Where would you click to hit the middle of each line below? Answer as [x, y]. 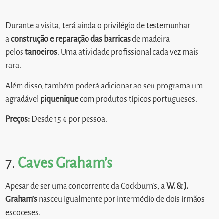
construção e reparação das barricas [71, 39]
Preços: [19, 119]
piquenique [59, 99]
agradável [23, 99]
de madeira [150, 39]
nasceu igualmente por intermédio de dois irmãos [121, 199]
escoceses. [24, 212]
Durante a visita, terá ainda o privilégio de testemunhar [98, 26]
